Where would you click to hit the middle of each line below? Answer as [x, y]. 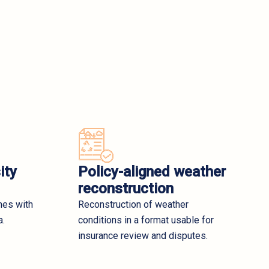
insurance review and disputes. [143, 235]
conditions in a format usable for [146, 220]
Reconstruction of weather [133, 204]
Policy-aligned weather [152, 171]
